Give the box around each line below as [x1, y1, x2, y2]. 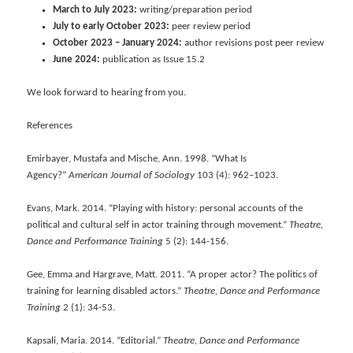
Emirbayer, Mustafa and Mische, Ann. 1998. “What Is [27, 154, 247, 165]
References [27, 120, 73, 131]
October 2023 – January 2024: [52, 37, 182, 48]
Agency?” [27, 170, 69, 181]
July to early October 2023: [52, 20, 169, 32]
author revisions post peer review [181, 37, 324, 48]
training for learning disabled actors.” [27, 286, 184, 297]
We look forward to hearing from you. [27, 87, 187, 98]
